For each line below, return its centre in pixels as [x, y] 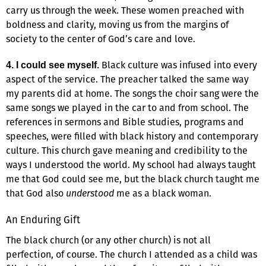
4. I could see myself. [53, 65]
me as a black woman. [163, 193]
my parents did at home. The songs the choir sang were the [132, 93]
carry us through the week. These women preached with [125, 10]
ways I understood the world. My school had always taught [131, 164]
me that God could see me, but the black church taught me [133, 179]
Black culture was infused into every [178, 65]
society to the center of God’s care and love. [101, 39]
